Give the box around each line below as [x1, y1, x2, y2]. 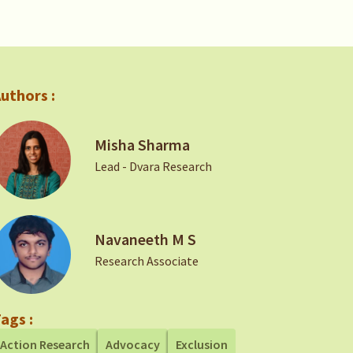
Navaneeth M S [95, 229, 197, 249]
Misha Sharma [95, 135, 191, 154]
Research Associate [95, 253, 199, 269]
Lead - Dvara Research [95, 158, 213, 174]
